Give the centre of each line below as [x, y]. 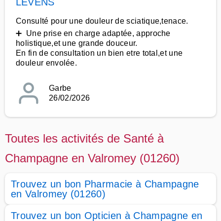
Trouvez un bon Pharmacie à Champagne [105, 184]
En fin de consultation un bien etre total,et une [99, 53]
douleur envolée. [47, 63]
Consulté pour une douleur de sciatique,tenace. [102, 21]
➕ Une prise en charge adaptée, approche [93, 33]
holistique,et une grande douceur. [77, 43]
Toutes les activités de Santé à [84, 138]
